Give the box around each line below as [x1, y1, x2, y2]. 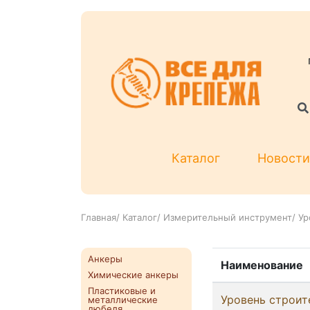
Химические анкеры [88, 269, 179, 281]
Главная [81, 212, 116, 224]
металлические [88, 294, 158, 306]
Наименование [221, 258, 303, 273]
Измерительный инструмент [163, 212, 292, 224]
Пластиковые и [88, 285, 156, 297]
